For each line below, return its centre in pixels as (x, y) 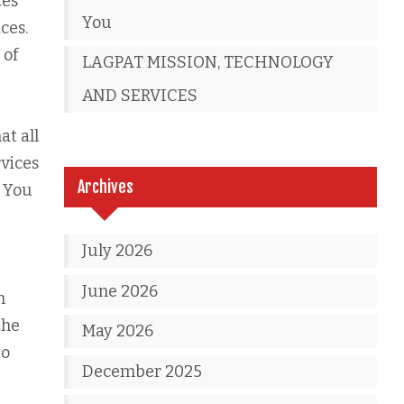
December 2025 (142, 371)
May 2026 (118, 331)
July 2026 (118, 251)
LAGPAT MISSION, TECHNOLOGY (208, 62)
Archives (106, 187)
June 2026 (120, 291)
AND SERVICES (140, 96)
